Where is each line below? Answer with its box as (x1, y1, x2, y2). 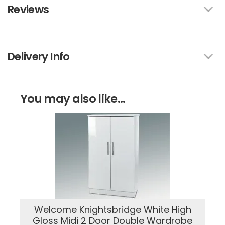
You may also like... (20, 91, 126, 107)
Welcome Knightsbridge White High (34, 203, 191, 216)
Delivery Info (8, 49, 70, 65)
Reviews (8, 2, 49, 18)
